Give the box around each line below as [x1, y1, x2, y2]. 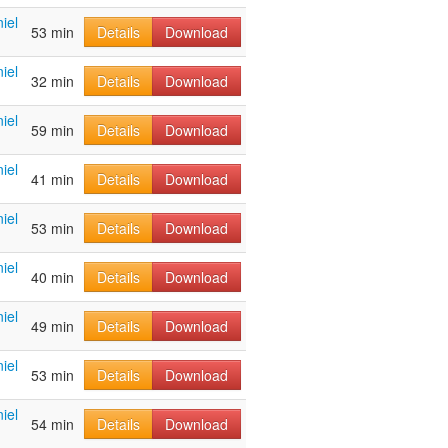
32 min [31, 71, 74, 92]
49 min [31, 316, 74, 337]
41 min [31, 169, 74, 190]
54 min [31, 414, 74, 435]
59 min [31, 120, 74, 141]
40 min [31, 267, 74, 288]
